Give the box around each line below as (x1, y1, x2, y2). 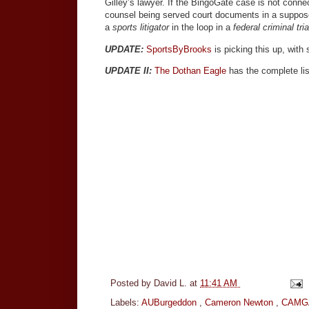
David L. (154, 277, 190, 288)
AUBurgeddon (141, 297, 199, 308)
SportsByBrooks (146, 43, 212, 54)
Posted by (110, 277, 154, 288)
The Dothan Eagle (154, 65, 226, 76)
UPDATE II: (105, 65, 152, 76)
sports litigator (112, 22, 169, 33)
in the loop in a (169, 22, 233, 33)
